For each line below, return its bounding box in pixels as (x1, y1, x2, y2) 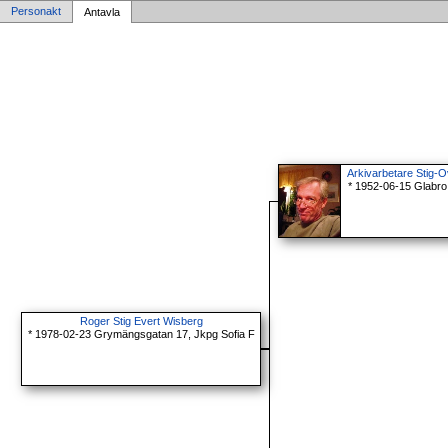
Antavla (84, 6, 120, 18)
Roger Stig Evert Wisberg (79, 315, 203, 328)
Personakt (11, 5, 61, 17)
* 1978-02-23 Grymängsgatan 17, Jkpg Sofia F (27, 328, 255, 341)
